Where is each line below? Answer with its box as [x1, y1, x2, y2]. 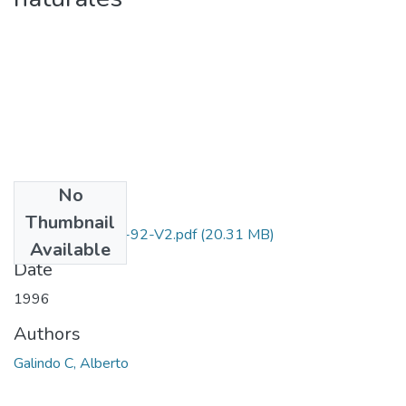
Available [30, 237, 111, 262]
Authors [14, 321, 81, 346]
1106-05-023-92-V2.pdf [30, 224, 197, 245]
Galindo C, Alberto [14, 353, 129, 373]
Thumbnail [25, 209, 115, 235]
